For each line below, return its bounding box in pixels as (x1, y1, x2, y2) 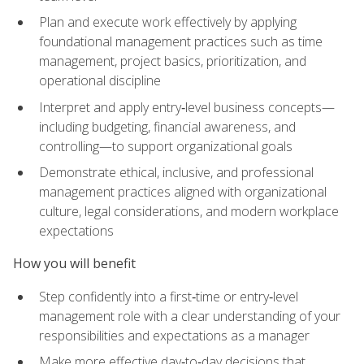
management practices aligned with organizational (39, 183, 327, 201)
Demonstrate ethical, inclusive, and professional (39, 163, 314, 182)
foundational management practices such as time (39, 32, 323, 51)
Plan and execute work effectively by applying (39, 13, 297, 32)
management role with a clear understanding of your (39, 306, 340, 325)
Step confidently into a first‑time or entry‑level (39, 287, 298, 305)
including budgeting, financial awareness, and (39, 117, 296, 136)
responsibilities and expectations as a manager (39, 326, 310, 344)
